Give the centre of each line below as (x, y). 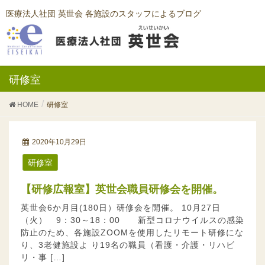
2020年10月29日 (59, 142)
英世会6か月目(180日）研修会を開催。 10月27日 (121, 208)
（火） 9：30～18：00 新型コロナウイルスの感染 (132, 220)
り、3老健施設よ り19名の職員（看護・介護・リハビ (128, 245)
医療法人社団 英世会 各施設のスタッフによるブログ (104, 14)
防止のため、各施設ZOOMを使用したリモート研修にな (132, 233)
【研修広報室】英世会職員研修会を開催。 (132, 190)
